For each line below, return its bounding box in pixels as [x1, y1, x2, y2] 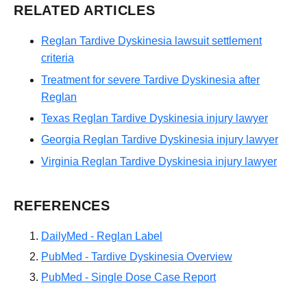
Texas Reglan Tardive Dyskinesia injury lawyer [41, 112, 268, 125]
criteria [41, 52, 74, 64]
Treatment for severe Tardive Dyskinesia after [41, 73, 260, 86]
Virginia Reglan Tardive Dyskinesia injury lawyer [41, 155, 277, 167]
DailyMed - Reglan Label [41, 230, 162, 243]
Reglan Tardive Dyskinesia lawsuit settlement [41, 35, 262, 47]
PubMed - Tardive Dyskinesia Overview [41, 251, 232, 263]
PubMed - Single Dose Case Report [41, 271, 216, 284]
